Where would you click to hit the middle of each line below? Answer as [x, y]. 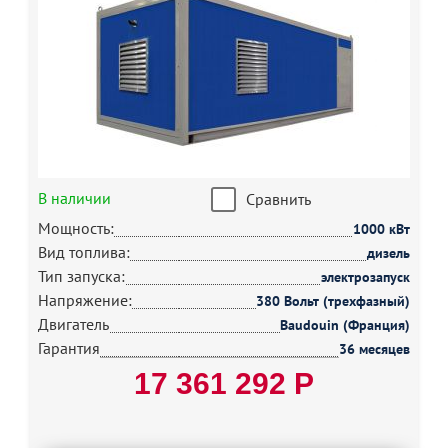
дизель [388, 253]
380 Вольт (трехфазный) [333, 301]
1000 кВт [381, 229]
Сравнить [278, 199]
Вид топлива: [84, 252]
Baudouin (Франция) [345, 325]
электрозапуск [365, 277]
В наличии [74, 198]
